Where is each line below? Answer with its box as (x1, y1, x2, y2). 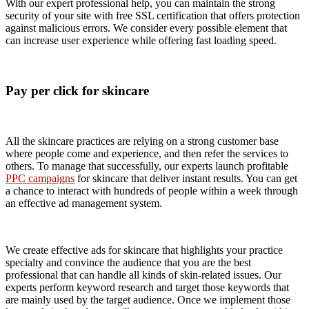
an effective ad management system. (6, 197, 162, 209)
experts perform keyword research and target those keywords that (6, 281, 289, 293)
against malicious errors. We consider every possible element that (6, 22, 287, 34)
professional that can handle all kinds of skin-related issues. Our (6, 268, 281, 281)
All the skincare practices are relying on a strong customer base (6, 134, 279, 147)
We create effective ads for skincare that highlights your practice (6, 243, 283, 256)
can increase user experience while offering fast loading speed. (6, 34, 277, 47)
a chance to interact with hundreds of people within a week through (6, 184, 298, 197)
